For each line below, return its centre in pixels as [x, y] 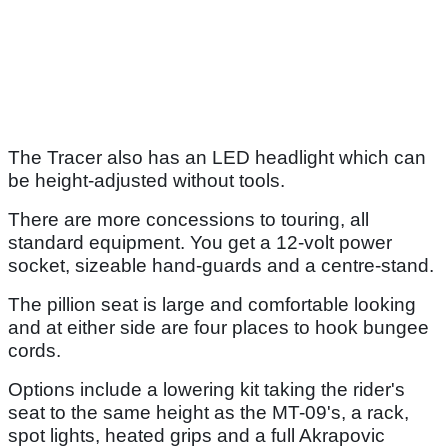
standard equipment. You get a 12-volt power [200, 243]
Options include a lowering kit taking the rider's [206, 390]
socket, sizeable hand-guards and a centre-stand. [221, 266]
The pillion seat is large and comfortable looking [212, 305]
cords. [34, 351]
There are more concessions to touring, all [188, 220]
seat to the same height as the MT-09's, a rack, [208, 413]
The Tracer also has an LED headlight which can [217, 158]
